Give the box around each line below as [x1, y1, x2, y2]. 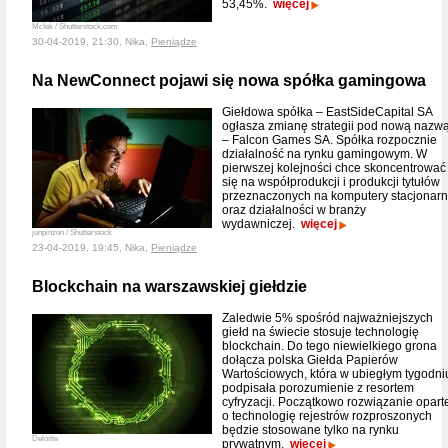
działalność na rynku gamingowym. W [222, 147, 427, 161]
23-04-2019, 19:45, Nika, [32, 242, 151, 253]
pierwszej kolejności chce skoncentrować [222, 161, 446, 175]
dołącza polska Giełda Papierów [222, 353, 398, 367]
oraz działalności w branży [222, 203, 366, 217]
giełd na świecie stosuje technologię [222, 325, 419, 339]
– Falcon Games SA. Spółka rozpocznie [222, 133, 437, 147]
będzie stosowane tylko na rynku [222, 423, 399, 437]
